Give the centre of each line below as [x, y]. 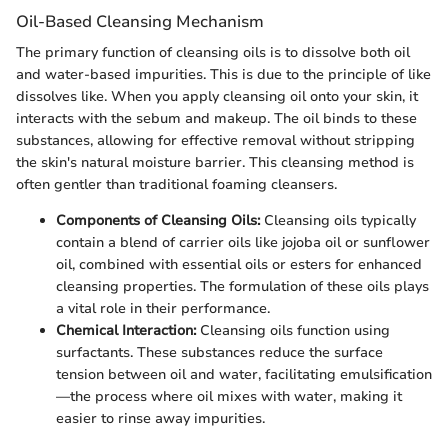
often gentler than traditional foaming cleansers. [176, 184]
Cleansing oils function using [293, 330]
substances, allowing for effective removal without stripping [215, 140]
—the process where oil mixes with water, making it [229, 396]
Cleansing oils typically [338, 220]
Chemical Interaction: [126, 330]
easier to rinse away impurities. [160, 418]
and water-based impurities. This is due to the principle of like [223, 74]
